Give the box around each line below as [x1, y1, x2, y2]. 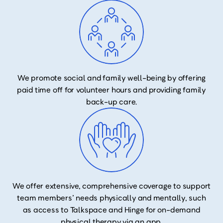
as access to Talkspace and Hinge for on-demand [22, 205, 201, 215]
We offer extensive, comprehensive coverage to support [12, 181, 211, 191]
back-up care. [86, 97, 137, 107]
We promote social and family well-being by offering [17, 73, 206, 83]
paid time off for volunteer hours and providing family [16, 85, 207, 95]
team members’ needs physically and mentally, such [17, 193, 206, 203]
